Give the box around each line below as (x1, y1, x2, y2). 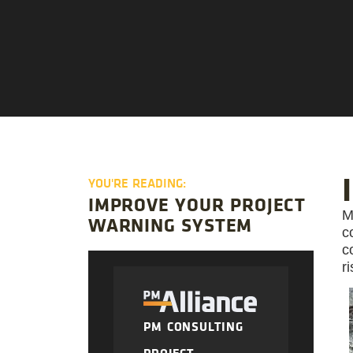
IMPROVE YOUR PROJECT (88, 191, 307, 217)
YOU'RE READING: (88, 174, 187, 192)
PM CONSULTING (143, 318, 243, 336)
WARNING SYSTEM (88, 211, 253, 238)
